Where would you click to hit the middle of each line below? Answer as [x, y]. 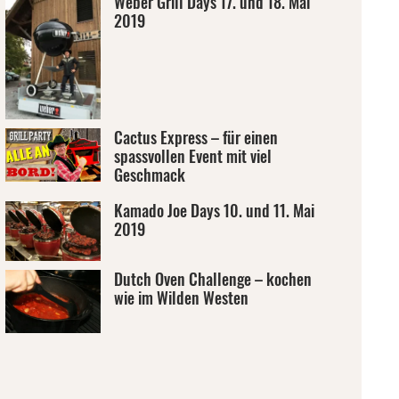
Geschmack [149, 175]
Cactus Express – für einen [195, 137]
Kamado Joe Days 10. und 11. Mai [214, 210]
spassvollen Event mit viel [192, 156]
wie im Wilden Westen [181, 297]
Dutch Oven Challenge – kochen [212, 278]
